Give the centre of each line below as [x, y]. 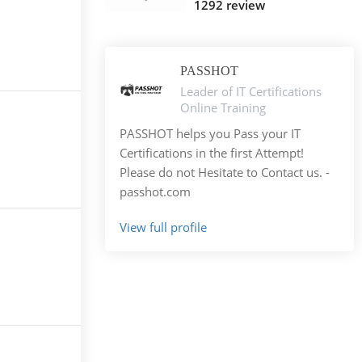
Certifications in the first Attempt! [212, 152]
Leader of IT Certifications [251, 91]
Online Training [223, 107]
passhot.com [156, 191]
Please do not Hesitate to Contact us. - [225, 172]
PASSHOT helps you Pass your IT [210, 133]
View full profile [164, 227]
